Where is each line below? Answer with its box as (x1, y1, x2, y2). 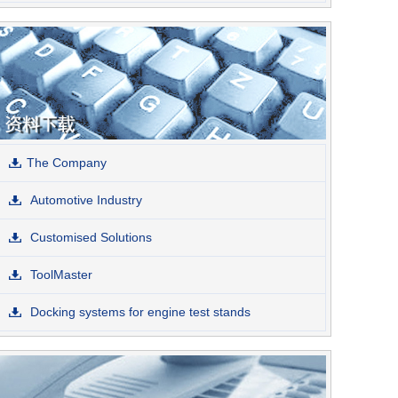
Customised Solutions (27, 229, 152, 244)
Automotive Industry (27, 192, 142, 207)
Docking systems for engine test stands (27, 304, 251, 319)
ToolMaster (27, 267, 92, 282)
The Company (27, 155, 107, 170)
